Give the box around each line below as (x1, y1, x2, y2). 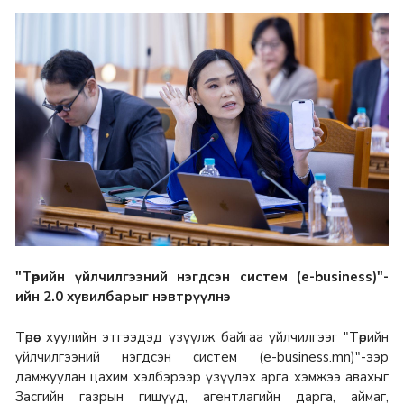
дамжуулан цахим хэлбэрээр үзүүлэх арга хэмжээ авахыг (15, 368, 389, 387)
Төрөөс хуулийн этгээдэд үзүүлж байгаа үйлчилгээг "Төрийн (15, 328, 389, 347)
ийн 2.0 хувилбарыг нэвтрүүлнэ (15, 288, 231, 307)
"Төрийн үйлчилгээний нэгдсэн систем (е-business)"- (15, 268, 389, 287)
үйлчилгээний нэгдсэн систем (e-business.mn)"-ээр (15, 348, 389, 367)
